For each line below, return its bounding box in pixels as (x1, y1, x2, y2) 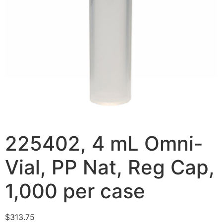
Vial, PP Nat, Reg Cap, (5, 155, 215, 179)
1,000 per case (5, 179, 145, 203)
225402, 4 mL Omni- (5, 131, 203, 156)
